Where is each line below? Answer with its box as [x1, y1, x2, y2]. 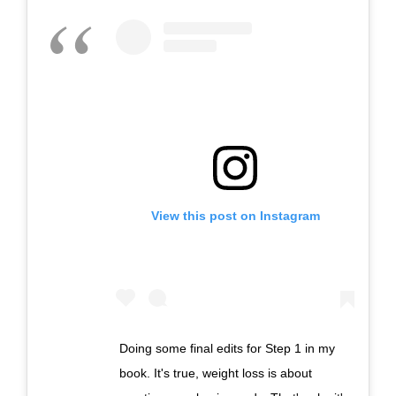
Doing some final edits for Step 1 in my [119, 340, 335, 355]
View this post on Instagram [150, 208, 320, 223]
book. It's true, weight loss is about [119, 365, 312, 380]
